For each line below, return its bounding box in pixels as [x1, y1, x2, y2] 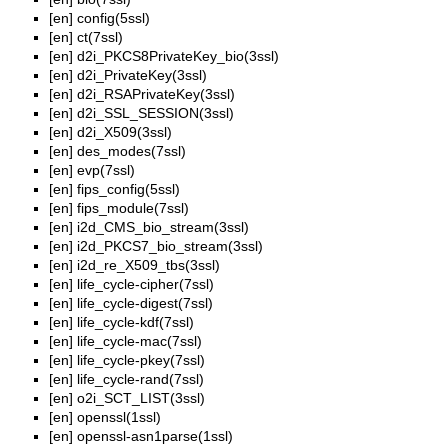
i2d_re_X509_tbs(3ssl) [77, 257, 220, 274]
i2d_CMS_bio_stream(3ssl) [77, 219, 249, 236]
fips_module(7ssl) [77, 200, 189, 217]
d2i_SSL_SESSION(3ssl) [77, 105, 234, 122]
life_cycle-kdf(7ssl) [77, 314, 194, 331]
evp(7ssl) [77, 162, 135, 179]
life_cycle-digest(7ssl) [77, 295, 213, 312]
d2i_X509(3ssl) [77, 124, 172, 141]
